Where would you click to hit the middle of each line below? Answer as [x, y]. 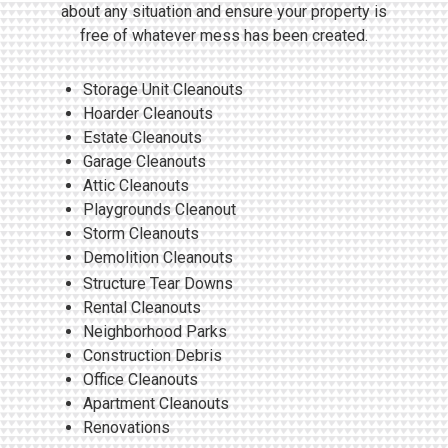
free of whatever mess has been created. [224, 35]
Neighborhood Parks [155, 331]
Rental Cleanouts [142, 307]
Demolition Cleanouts [158, 257]
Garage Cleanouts [144, 161]
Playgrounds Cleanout [159, 209]
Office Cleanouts [140, 379]
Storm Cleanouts [141, 233]
